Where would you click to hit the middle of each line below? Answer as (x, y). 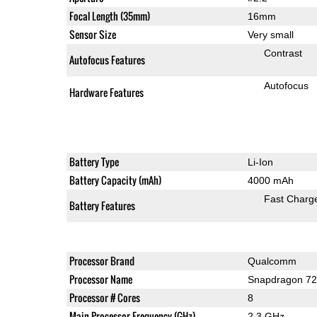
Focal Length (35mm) (109, 16)
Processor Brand (102, 260)
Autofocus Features (107, 59)
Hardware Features (106, 92)
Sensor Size (92, 34)
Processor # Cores (104, 297)
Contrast (283, 53)
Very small (270, 34)
